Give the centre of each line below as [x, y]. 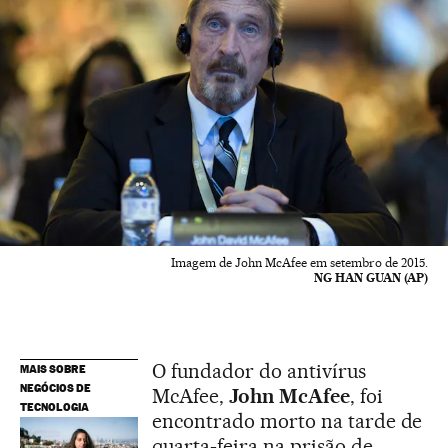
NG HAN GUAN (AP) [371, 277]
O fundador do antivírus [259, 370]
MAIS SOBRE [53, 368]
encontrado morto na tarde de [287, 420]
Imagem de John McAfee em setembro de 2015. [299, 262]
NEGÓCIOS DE [55, 387]
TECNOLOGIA [54, 406]
